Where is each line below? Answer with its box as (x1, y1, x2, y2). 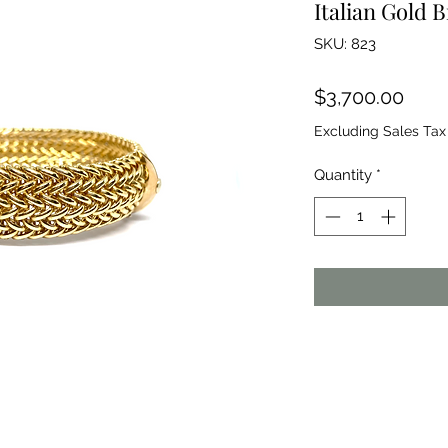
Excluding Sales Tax (314, 123, 446, 139)
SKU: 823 (314, 35, 376, 53)
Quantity (314, 166, 372, 184)
